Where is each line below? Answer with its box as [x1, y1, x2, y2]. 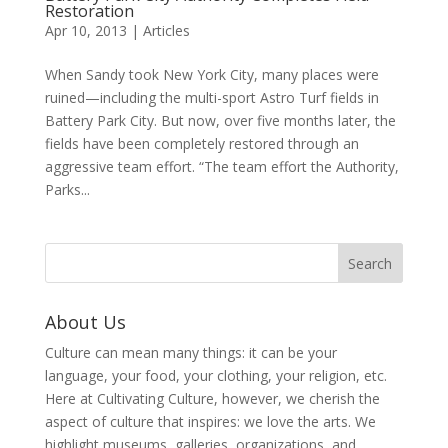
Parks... [44, 179, 90, 199]
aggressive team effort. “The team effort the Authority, [44, 156, 399, 176]
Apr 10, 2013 [44, 20, 127, 40]
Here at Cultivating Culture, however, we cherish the [44, 388, 380, 408]
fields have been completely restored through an [44, 133, 359, 153]
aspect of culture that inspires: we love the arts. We [44, 411, 376, 431]
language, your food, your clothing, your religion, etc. [44, 365, 387, 385]
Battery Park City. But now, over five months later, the [44, 110, 396, 130]
